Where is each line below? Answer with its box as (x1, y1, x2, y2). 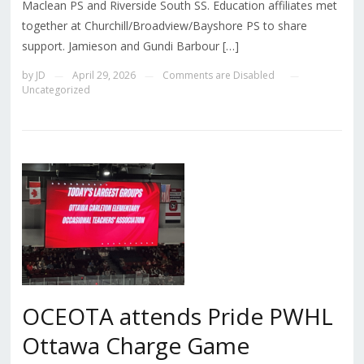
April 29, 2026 (71, 67, 136, 82)
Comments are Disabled (162, 67, 275, 82)
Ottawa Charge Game (21, 329, 249, 361)
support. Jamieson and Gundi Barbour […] (21, 37, 239, 54)
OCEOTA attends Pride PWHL (21, 300, 333, 331)
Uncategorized (21, 82, 90, 97)
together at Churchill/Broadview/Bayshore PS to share (21, 17, 307, 33)
